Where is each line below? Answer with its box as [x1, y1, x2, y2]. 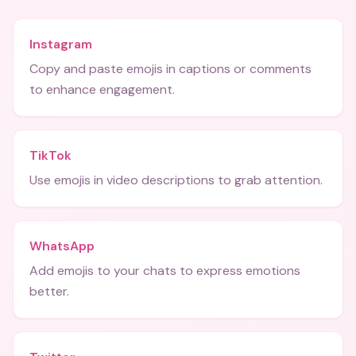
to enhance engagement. [29, 81, 175, 98]
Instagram [29, 36, 92, 52]
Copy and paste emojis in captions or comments [29, 60, 311, 77]
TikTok [29, 147, 72, 164]
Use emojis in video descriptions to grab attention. [29, 172, 323, 188]
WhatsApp [29, 238, 95, 254]
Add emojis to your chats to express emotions [29, 262, 300, 279]
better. [29, 283, 69, 300]
